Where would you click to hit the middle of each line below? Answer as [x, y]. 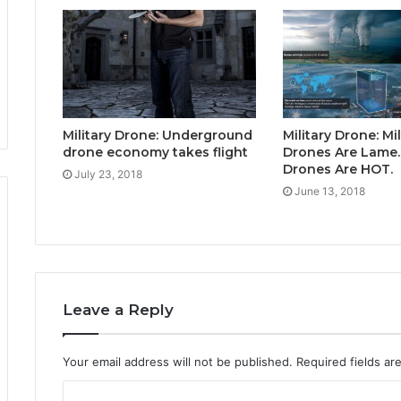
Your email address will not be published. [178, 362]
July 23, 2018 [108, 175]
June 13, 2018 [329, 192]
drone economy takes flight [155, 153]
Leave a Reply [118, 310]
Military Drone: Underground [158, 136]
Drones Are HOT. [337, 170]
